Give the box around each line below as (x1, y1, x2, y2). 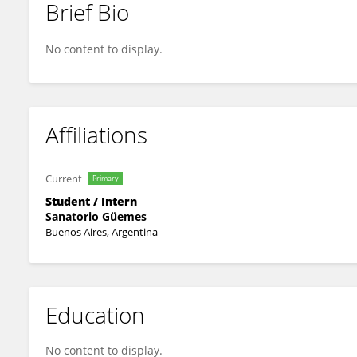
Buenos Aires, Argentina (45, 225, 158, 239)
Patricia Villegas (57, 18, 139, 33)
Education (45, 300, 145, 330)
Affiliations (45, 120, 147, 150)
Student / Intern (45, 194, 137, 209)
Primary (92, 173, 119, 183)
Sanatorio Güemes (45, 209, 147, 224)
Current (45, 171, 82, 186)
